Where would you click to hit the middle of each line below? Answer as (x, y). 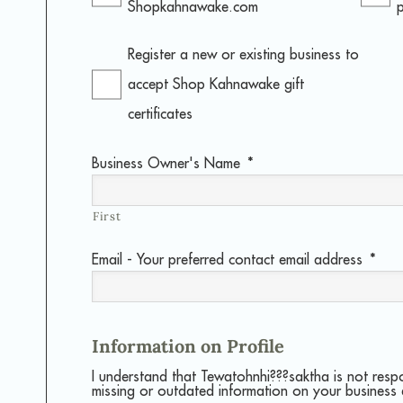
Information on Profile (188, 346)
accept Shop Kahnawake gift (216, 84)
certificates (160, 114)
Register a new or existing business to (243, 54)
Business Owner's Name (166, 163)
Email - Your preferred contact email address (227, 260)
